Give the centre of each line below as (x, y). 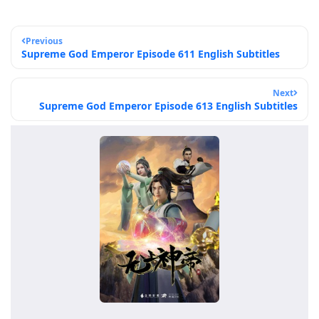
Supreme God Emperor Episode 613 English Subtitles (168, 105)
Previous (44, 41)
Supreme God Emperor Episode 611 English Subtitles (151, 53)
